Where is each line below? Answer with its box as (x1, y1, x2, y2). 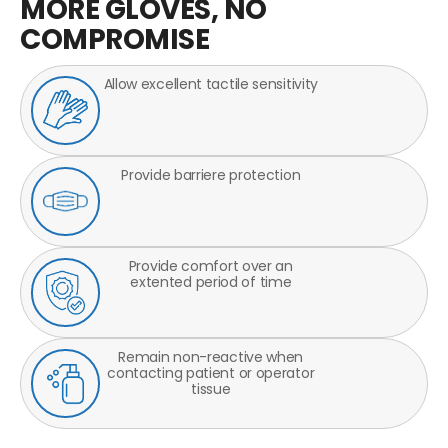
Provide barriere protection (121, 164, 301, 185)
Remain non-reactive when (118, 346, 304, 367)
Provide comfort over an (128, 255, 293, 276)
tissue (191, 378, 231, 399)
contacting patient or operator (107, 362, 315, 383)
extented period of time (130, 271, 292, 292)
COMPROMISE (20, 19, 209, 59)
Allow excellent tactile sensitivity (103, 73, 319, 94)
